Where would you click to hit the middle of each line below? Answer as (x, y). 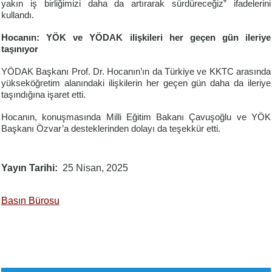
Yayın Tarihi (28, 168)
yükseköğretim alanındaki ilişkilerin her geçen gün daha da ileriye (136, 83)
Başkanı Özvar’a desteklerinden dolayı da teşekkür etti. (111, 129)
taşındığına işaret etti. (43, 95)
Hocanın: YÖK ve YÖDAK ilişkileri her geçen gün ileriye (136, 38)
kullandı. (18, 15)
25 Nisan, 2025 (95, 168)
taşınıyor (20, 49)
